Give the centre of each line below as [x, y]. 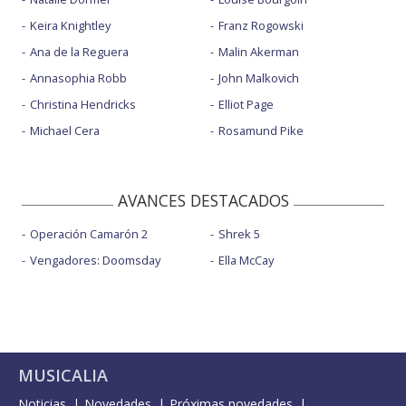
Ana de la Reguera [79, 52]
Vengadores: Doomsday [95, 261]
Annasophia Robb [78, 78]
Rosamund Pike [261, 131]
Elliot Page [246, 105]
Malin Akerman [258, 52]
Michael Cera [65, 131]
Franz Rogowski [261, 26]
